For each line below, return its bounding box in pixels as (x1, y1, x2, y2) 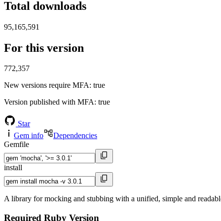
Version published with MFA (4, 98, 94, 107)
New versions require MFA (4, 81, 89, 90)
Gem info (14, 131, 43, 140)
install (4, 163, 22, 172)
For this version (4, 41, 84, 54)
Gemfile (4, 140, 29, 149)
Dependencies (53, 131, 97, 140)
